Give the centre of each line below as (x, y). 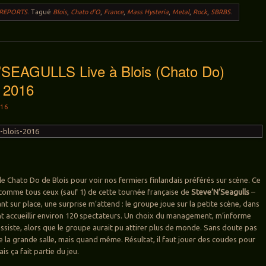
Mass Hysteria (148, 12)
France (114, 12)
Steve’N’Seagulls (221, 192)
